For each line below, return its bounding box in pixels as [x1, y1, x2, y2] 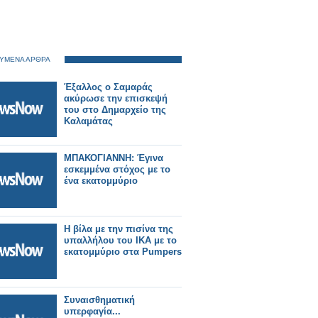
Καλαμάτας [64, 116, 113, 126]
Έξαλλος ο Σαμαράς [64, 82, 153, 92]
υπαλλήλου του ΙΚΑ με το [64, 235, 177, 246]
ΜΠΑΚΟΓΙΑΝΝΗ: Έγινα [64, 153, 163, 163]
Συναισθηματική [64, 295, 135, 305]
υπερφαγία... [64, 306, 121, 317]
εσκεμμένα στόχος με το [64, 164, 170, 175]
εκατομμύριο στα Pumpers [64, 246, 182, 257]
